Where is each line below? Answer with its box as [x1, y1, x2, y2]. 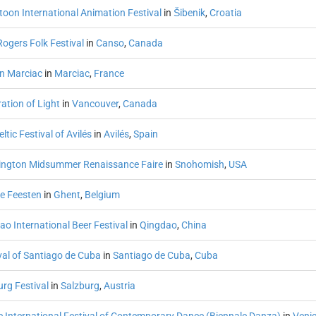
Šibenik [173, 7, 205, 18]
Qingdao [139, 219, 177, 231]
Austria [103, 280, 135, 291]
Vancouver [71, 98, 119, 109]
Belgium [84, 189, 120, 200]
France [93, 68, 124, 79]
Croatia [209, 7, 242, 18]
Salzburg [60, 280, 99, 291]
